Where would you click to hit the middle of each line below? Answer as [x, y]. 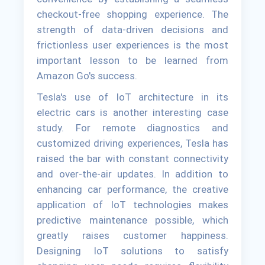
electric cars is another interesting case [132, 113]
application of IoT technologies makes [132, 205]
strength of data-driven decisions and [132, 30]
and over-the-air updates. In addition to [132, 174]
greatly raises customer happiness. [132, 236]
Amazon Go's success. [87, 76]
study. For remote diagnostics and [132, 128]
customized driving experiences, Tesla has [132, 143]
